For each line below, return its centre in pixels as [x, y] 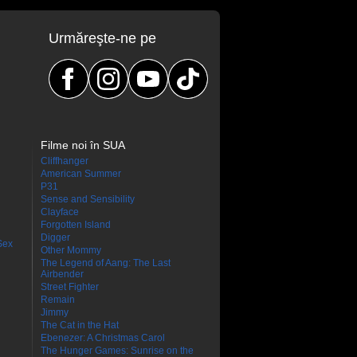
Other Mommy [71, 250]
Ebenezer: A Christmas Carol [103, 338]
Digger [55, 237]
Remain [58, 300]
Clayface [60, 212]
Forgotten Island [76, 225]
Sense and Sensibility [88, 199]
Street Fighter [70, 287]
